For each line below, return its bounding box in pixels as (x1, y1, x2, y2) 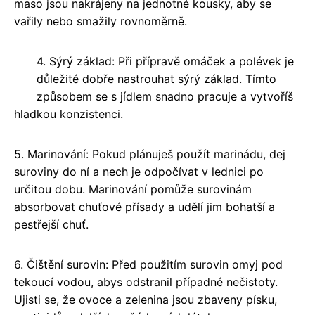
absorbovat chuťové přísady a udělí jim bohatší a (14, 200, 275, 214)
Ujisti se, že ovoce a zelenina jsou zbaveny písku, (14, 292, 277, 307)
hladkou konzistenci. (14, 107, 123, 122)
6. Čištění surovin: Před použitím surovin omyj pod (14, 257, 283, 272)
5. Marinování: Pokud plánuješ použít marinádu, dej (14, 147, 285, 162)
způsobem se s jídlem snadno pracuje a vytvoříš (37, 89, 293, 104)
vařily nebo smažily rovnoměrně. (14, 14, 187, 29)
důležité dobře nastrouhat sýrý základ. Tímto (37, 72, 276, 86)
